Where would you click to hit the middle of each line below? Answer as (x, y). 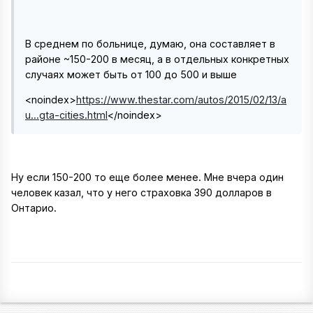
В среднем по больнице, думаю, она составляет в (150, 43)
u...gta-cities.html (66, 115)
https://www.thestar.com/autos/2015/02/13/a (181, 100)
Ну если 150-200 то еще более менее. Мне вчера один (147, 177)
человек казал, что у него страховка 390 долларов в (141, 192)
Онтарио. (34, 208)
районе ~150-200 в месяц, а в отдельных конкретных (157, 59)
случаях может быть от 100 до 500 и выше (131, 74)
